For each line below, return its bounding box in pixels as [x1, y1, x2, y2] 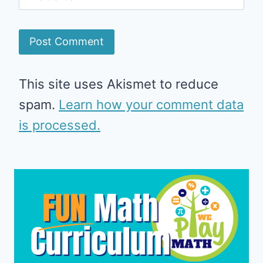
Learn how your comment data [59, 96, 244, 112]
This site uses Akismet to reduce [19, 76, 218, 92]
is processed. [19, 117, 100, 133]
